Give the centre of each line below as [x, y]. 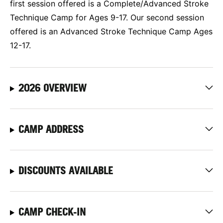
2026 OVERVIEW [52, 88]
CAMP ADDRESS [51, 129]
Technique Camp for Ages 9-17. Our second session [107, 17]
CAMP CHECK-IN [52, 212]
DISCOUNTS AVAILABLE [65, 170]
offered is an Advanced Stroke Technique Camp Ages [111, 31]
